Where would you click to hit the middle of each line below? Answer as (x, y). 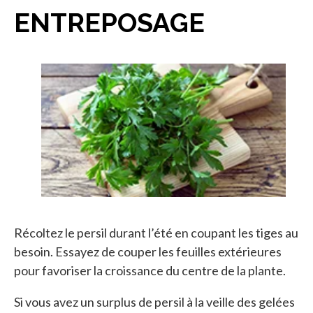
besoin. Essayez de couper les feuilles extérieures (148, 251)
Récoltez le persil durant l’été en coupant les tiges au (156, 232)
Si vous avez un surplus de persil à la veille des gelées (154, 301)
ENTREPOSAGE (109, 23)
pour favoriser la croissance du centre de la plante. (150, 270)
